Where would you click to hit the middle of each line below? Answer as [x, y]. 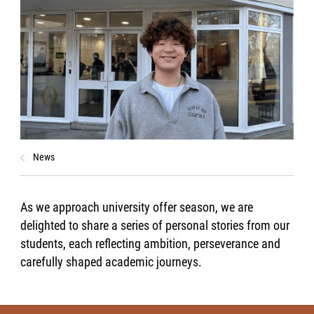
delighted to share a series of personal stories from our [155, 226]
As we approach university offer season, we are [137, 207]
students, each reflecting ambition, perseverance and [151, 244]
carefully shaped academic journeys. [113, 262]
